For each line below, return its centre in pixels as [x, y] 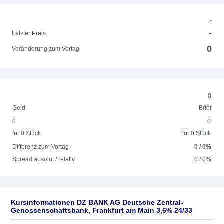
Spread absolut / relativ [44, 159]
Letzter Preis [29, 33]
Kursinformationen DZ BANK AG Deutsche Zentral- [97, 202]
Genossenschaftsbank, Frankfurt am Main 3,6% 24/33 [102, 210]
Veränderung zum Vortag [46, 49]
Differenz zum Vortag [41, 147]
